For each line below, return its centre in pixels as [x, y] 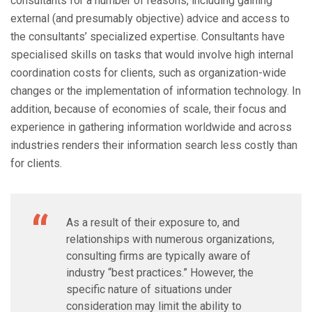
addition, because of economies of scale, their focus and [148, 109]
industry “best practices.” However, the [160, 273]
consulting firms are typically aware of [158, 256]
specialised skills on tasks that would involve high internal [152, 55]
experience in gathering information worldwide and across [151, 127]
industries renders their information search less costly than [154, 146]
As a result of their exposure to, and [153, 223]
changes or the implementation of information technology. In [156, 91]
